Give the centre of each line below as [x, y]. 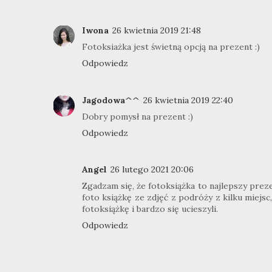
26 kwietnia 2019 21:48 [157, 31]
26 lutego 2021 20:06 [152, 170]
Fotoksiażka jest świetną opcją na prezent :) [171, 47]
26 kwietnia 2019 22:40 [188, 100]
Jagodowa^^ [111, 100]
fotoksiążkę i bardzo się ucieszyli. [150, 209]
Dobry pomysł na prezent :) [138, 116]
